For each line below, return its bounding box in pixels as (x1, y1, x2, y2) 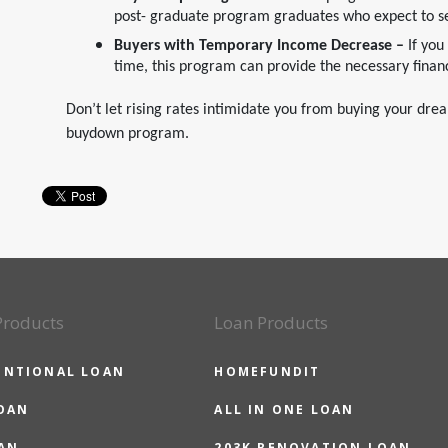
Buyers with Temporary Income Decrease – (114, 38, 408, 54)
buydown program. (66, 126, 189, 142)
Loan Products (214, 311, 329, 334)
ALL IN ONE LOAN (214, 401, 355, 418)
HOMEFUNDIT (214, 363, 321, 380)
